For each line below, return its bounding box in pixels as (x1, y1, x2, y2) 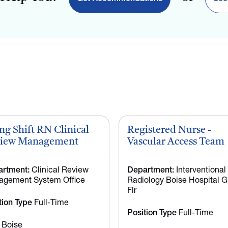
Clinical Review (30, 166, 89, 175)
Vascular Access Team (127, 137, 224, 147)
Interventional (174, 166, 226, 175)
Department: (127, 166, 174, 175)
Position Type (127, 209, 177, 217)
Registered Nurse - (127, 125, 211, 135)
